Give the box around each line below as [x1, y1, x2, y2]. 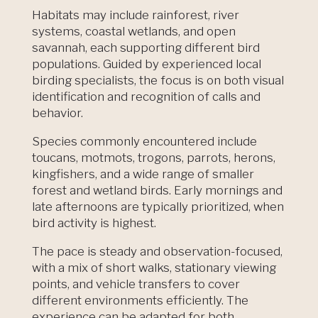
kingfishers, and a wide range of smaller [31, 166, 254, 181]
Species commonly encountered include [31, 133, 257, 148]
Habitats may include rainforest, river [31, 7, 239, 22]
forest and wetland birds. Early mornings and [31, 182, 283, 197]
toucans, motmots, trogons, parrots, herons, [31, 150, 275, 165]
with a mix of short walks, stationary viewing [31, 260, 276, 275]
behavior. [31, 105, 83, 120]
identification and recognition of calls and [31, 89, 261, 104]
